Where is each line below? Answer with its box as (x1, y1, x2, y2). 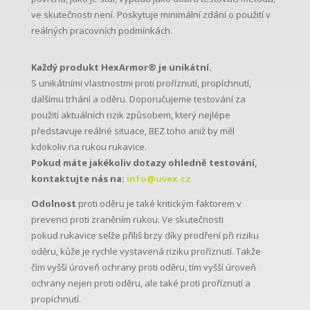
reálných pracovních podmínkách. (30, 24, 172, 37)
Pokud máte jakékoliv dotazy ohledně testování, (30, 156, 257, 170)
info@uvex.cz (126, 172, 191, 185)
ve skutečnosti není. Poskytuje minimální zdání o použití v (30, 8, 271, 21)
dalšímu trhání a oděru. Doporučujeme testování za (30, 93, 246, 106)
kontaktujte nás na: (30, 172, 127, 185)
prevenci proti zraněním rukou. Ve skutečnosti (30, 213, 224, 226)
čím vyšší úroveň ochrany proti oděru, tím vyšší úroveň (30, 261, 256, 274)
